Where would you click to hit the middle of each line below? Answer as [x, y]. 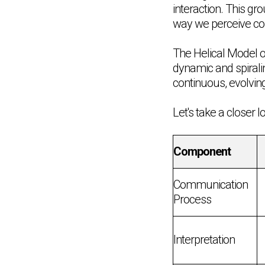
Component [202, 151]
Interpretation [204, 239]
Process [192, 199]
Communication [211, 184]
